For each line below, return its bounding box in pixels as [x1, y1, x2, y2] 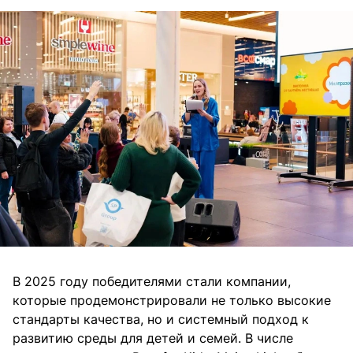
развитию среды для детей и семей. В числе [13, 330, 293, 347]
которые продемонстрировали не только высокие [13, 292, 331, 309]
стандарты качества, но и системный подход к [13, 311, 309, 328]
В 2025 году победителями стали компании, [13, 273, 291, 290]
